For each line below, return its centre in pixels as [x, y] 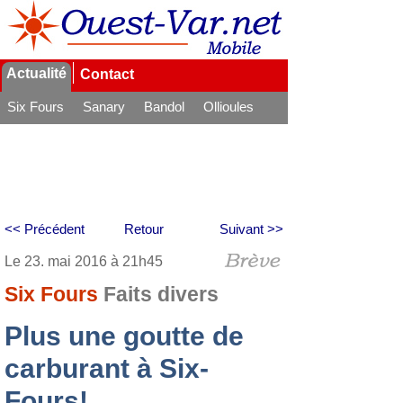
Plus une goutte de [124, 336]
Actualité [36, 73]
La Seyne [35, 131]
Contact [107, 74]
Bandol [164, 107]
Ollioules [228, 107]
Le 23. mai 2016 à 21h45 [84, 261]
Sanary [104, 107]
